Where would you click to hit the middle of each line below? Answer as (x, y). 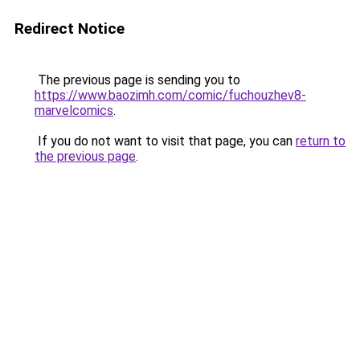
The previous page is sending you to (137, 80)
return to (321, 141)
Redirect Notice (70, 29)
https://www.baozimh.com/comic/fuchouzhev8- (170, 95)
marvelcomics (74, 110)
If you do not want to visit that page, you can (165, 141)
